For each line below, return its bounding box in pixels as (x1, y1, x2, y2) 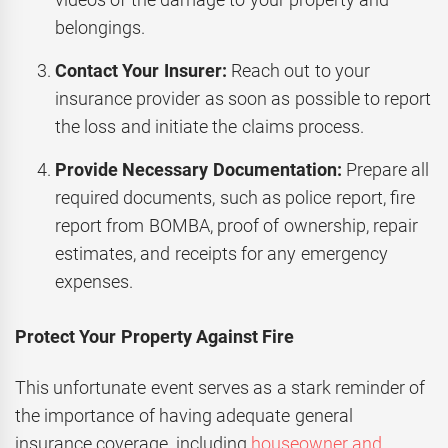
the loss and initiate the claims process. (55, 116, 364, 138)
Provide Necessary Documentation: (55, 159, 342, 181)
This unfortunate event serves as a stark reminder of (15, 376, 426, 398)
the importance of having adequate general (15, 404, 353, 426)
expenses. (55, 271, 133, 293)
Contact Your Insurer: (55, 60, 227, 82)
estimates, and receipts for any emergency (55, 243, 388, 265)
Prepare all (341, 159, 430, 181)
